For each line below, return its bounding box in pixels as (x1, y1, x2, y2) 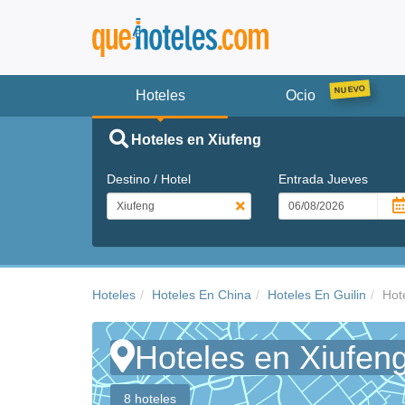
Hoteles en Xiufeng (130, 131, 261, 147)
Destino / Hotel (107, 171, 191, 186)
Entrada (278, 171, 327, 186)
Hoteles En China (152, 287, 251, 302)
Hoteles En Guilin (268, 287, 366, 302)
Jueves (326, 171, 368, 186)
